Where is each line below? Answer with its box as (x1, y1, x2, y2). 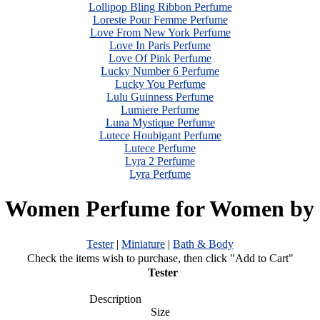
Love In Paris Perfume (109, 39, 211, 51)
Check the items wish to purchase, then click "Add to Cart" (26, 251, 294, 264)
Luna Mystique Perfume (105, 116, 215, 129)
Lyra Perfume (129, 168, 191, 180)
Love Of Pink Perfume (109, 52, 211, 64)
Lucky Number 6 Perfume (101, 65, 219, 77)
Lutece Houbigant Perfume (99, 129, 221, 141)
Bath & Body (173, 237, 234, 250)
